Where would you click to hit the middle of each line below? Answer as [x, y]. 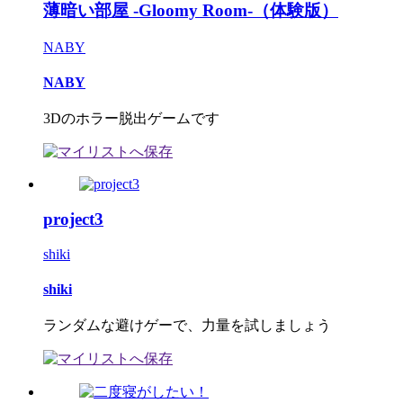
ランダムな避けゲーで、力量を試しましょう [187, 326]
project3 [73, 219]
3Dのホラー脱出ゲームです [131, 119]
